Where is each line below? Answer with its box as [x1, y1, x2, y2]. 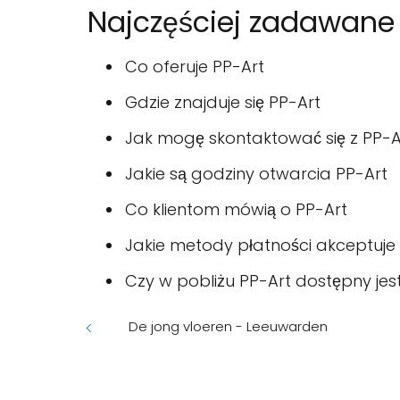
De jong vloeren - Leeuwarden [129, 317, 328, 337]
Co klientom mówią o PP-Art [125, 198, 347, 221]
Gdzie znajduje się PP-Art [125, 91, 321, 114]
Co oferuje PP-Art [125, 55, 264, 79]
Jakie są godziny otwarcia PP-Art [125, 162, 387, 186]
